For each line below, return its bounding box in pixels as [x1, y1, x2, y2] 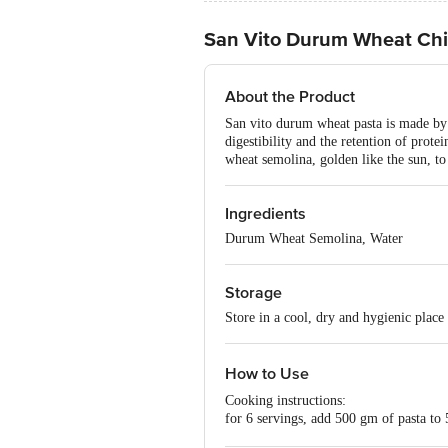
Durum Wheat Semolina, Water [225, 231, 403, 246]
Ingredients [225, 204, 306, 224]
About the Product [225, 87, 355, 107]
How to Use [225, 364, 309, 384]
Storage [225, 283, 282, 303]
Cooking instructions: [225, 393, 346, 408]
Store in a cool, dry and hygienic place [225, 310, 444, 325]
